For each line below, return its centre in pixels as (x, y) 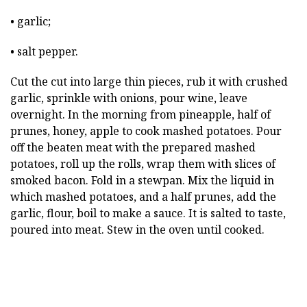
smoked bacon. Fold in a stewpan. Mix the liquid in (142, 180)
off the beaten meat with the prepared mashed (133, 147)
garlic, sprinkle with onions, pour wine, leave (129, 98)
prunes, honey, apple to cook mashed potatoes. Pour (146, 131)
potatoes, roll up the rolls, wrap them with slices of (143, 164)
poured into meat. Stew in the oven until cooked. (137, 230)
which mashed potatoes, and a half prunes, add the (143, 197)
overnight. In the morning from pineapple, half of (140, 114)
